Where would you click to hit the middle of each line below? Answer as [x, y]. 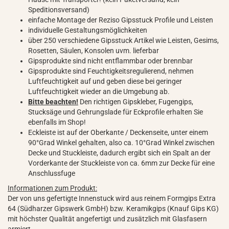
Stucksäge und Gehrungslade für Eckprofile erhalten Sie [116, 112]
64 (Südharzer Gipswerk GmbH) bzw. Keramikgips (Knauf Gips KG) [113, 209]
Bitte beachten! [53, 102]
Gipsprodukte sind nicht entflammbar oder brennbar [110, 61]
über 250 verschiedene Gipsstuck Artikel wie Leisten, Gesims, [123, 40]
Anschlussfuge [52, 173]
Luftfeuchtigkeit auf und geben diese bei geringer [105, 81]
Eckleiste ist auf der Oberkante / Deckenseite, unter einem [118, 132]
